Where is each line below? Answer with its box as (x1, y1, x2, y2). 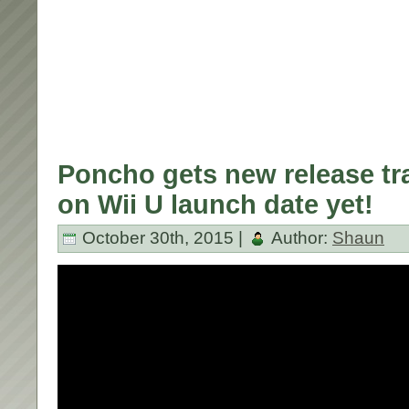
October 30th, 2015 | (78, 227, 247, 247)
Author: (267, 227, 332, 247)
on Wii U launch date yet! (58, 190, 373, 219)
